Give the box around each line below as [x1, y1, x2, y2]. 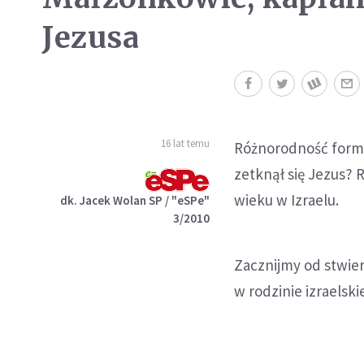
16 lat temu [161, 136, 210, 150]
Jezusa [42, 19, 139, 56]
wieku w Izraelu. [234, 190, 340, 210]
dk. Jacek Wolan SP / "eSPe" [60, 193, 210, 208]
